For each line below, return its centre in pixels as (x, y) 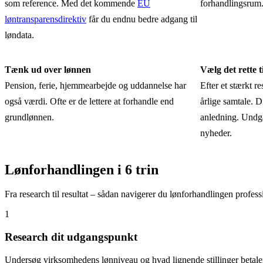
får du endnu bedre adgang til (142, 19)
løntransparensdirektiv (45, 19)
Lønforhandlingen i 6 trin (82, 169)
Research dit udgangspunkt (71, 237)
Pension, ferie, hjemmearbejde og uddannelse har (95, 85)
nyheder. (216, 133)
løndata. (19, 35)
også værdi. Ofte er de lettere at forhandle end (89, 101)
